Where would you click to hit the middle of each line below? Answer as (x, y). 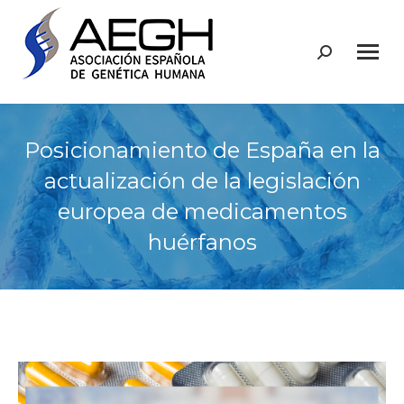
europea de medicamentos (202, 211)
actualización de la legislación (202, 181)
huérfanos (202, 242)
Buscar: (340, 56)
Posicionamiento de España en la (202, 150)
